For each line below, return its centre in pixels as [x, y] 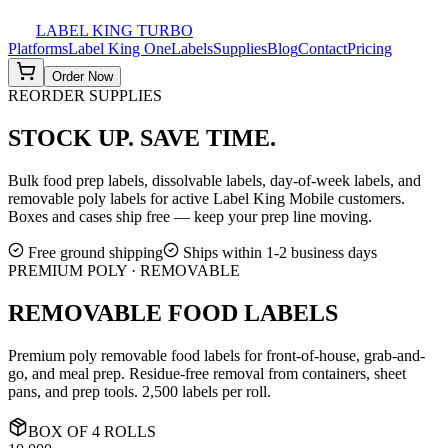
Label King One [119, 48]
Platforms [38, 48]
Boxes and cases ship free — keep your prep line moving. [190, 216]
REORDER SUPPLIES [85, 95]
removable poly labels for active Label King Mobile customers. [206, 198]
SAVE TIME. [208, 137]
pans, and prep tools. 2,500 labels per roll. [139, 391]
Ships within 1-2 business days [278, 252]
